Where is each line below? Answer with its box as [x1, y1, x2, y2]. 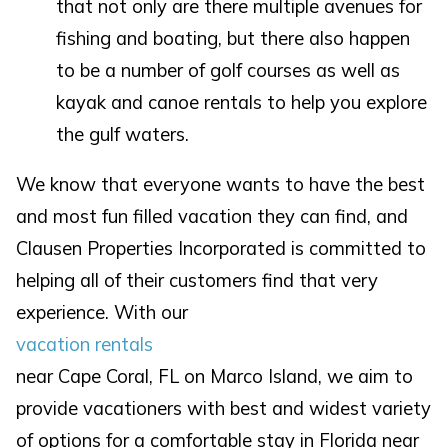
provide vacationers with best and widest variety [16, 397, 432, 421]
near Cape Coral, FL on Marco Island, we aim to [16, 365, 414, 389]
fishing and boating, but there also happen [56, 26, 411, 50]
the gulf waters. [56, 122, 190, 146]
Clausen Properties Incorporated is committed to [16, 237, 427, 261]
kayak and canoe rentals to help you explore [56, 90, 428, 114]
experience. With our [16, 301, 189, 325]
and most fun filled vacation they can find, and [16, 205, 409, 229]
